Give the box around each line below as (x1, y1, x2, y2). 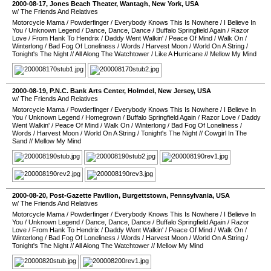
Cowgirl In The (204, 129, 247, 137)
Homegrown (85, 114, 121, 121)
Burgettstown (122, 192, 166, 199)
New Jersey (158, 87, 194, 94)
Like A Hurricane (155, 50, 203, 57)
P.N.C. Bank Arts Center (50, 87, 124, 94)
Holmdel (128, 87, 154, 94)
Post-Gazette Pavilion (50, 192, 119, 199)
